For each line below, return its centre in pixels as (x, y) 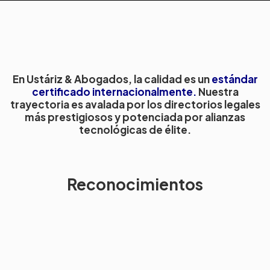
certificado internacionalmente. (114, 92)
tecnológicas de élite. (135, 130)
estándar (234, 79)
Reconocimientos (135, 184)
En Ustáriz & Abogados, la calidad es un (112, 79)
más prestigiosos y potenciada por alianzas (135, 117)
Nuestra (217, 92)
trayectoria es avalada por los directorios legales (135, 105)
